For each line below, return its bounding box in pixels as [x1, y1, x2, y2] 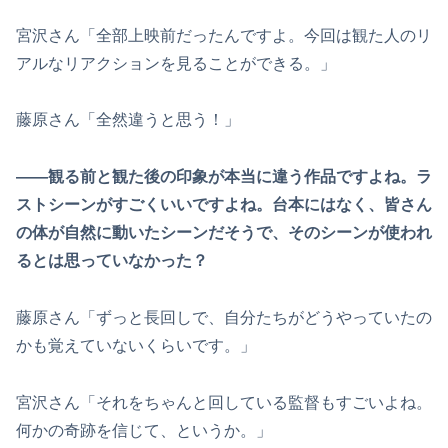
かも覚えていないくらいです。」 [16, 336, 256, 354]
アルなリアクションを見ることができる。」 [16, 54, 336, 72]
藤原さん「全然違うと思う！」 [16, 111, 240, 129]
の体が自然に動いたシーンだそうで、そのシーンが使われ [16, 224, 432, 242]
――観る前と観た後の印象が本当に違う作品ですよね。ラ [16, 168, 432, 186]
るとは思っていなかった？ [16, 252, 208, 270]
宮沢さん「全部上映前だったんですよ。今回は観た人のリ [16, 26, 432, 44]
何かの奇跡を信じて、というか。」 [16, 421, 272, 439]
